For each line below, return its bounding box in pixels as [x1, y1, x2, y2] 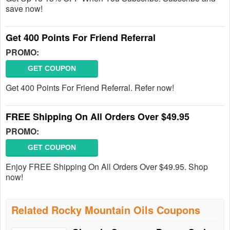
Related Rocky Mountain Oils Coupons [11, 202, 200, 217]
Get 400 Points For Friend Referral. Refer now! [6, 82, 174, 93]
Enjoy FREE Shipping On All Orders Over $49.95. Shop [6, 161, 208, 172]
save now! [6, 3, 43, 14]
